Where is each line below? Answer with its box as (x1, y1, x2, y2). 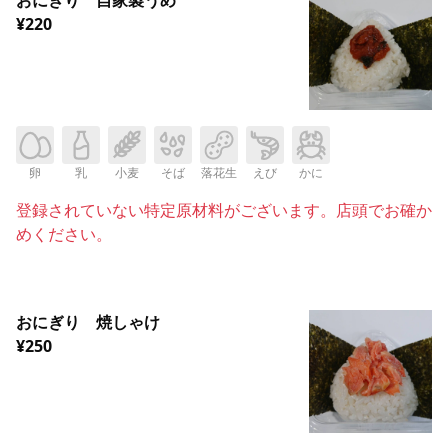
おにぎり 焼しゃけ (16, 311, 160, 334)
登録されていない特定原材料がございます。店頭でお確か (16, 199, 432, 222)
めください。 (16, 223, 112, 246)
